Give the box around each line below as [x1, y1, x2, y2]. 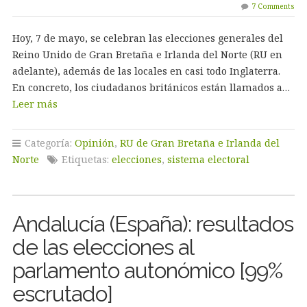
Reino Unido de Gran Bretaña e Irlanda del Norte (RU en [12, 48, 282, 61]
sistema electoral [167, 153, 249, 166]
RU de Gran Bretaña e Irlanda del [119, 136, 280, 149]
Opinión [74, 136, 114, 149]
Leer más [12, 97, 58, 110]
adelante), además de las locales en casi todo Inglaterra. [12, 64, 280, 77]
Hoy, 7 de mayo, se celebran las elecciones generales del [12, 32, 283, 45]
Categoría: [21, 136, 75, 149]
